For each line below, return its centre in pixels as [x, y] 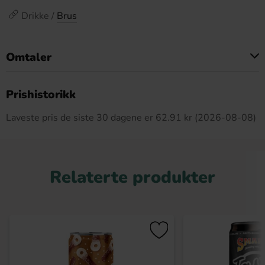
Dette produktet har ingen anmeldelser [132, 86]
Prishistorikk [41, 95]
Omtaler [29, 57]
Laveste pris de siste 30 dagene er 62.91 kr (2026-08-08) [131, 118]
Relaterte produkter [132, 177]
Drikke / [39, 16]
